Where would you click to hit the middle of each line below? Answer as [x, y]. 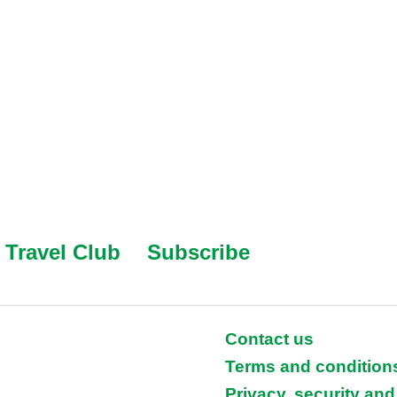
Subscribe [198, 252]
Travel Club [63, 252]
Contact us [269, 339]
